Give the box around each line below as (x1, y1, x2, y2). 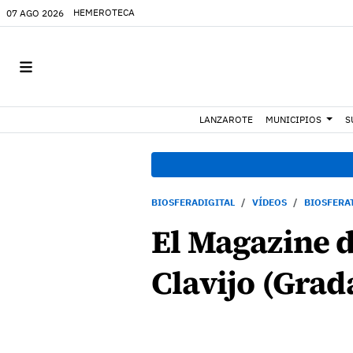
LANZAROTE (199, 113, 254, 125)
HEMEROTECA (73, 6, 135, 18)
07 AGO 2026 (6, 6, 64, 19)
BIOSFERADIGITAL (151, 196, 235, 208)
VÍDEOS (252, 196, 287, 208)
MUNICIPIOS (266, 113, 322, 125)
